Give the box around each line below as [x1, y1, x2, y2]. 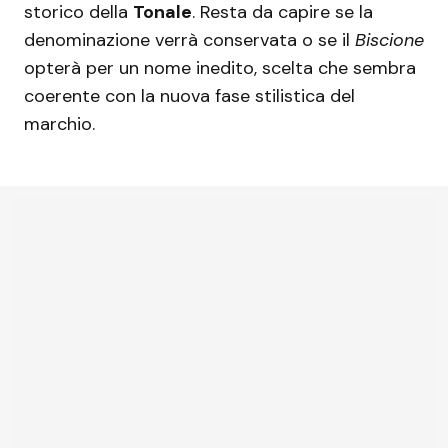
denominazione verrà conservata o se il [24, 28, 355, 53]
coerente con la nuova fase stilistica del [24, 84, 355, 109]
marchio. [24, 112, 95, 137]
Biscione [355, 28, 424, 53]
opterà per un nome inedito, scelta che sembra [24, 56, 416, 81]
